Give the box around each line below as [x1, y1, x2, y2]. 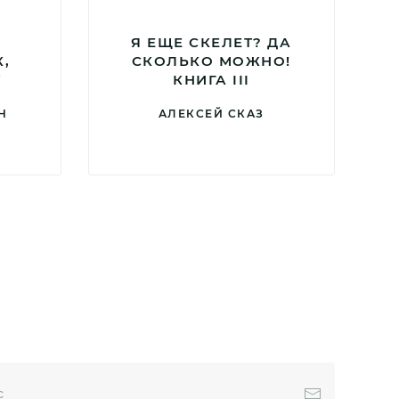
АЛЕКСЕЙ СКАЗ [158, 106, 265, 120]
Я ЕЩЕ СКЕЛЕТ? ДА [131, 33, 292, 51]
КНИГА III [173, 70, 250, 88]
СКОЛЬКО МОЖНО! [131, 52, 291, 69]
